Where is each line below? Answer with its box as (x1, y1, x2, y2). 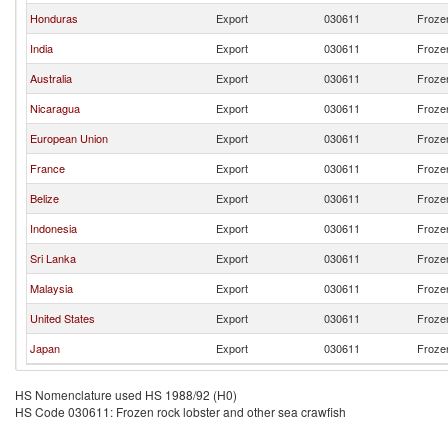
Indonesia (30, 220, 77, 236)
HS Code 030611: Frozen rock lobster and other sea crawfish (15, 403, 346, 420)
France (30, 160, 65, 176)
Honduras (30, 10, 78, 26)
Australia (30, 70, 72, 86)
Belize (30, 190, 59, 206)
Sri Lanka (30, 250, 76, 266)
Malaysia (30, 280, 73, 296)
